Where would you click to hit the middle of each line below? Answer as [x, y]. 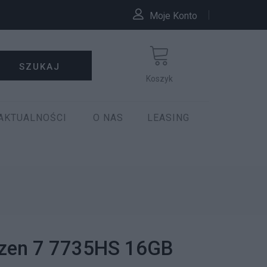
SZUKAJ [40, 67]
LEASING [168, 118]
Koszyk [160, 79]
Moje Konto [173, 15]
